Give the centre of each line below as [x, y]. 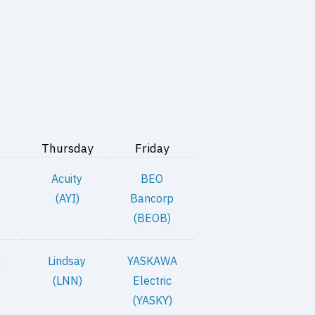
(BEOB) [152, 218]
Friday [152, 148]
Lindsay [67, 261]
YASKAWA [152, 261]
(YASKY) [152, 300]
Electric [152, 281]
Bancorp [152, 198]
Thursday [67, 148]
